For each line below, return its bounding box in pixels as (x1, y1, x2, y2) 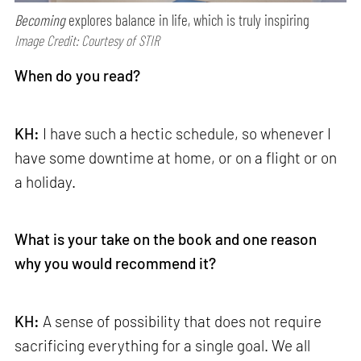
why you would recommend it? (15, 254, 217, 273)
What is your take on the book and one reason (15, 230, 317, 249)
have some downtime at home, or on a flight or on (15, 147, 338, 167)
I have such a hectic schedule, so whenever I (43, 123, 332, 143)
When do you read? (15, 66, 141, 85)
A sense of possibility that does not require (43, 311, 322, 330)
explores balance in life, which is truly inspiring (65, 10, 310, 29)
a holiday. (15, 172, 77, 191)
